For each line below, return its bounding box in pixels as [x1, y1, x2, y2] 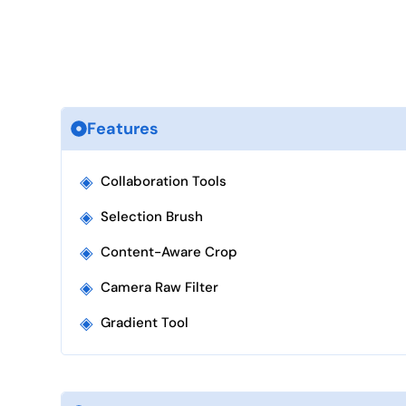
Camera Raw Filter [101, 278, 218, 296]
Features [87, 117, 159, 140]
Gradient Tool [101, 314, 188, 332]
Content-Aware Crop [101, 243, 237, 261]
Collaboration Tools [101, 172, 227, 190]
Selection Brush [101, 208, 203, 226]
